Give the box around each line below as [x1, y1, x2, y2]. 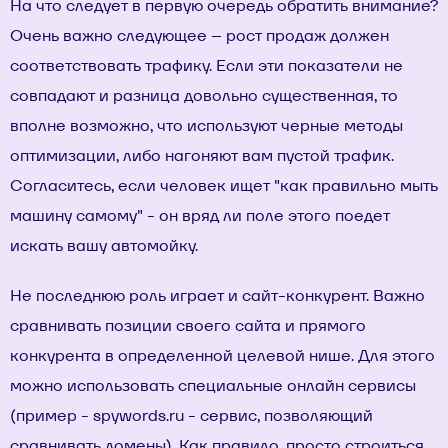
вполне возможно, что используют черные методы [10, 115, 403, 136]
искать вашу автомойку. [10, 235, 198, 256]
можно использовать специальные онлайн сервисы [10, 375, 416, 396]
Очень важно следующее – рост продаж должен [10, 25, 389, 46]
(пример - [10, 405, 93, 426]
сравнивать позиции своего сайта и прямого [10, 315, 366, 336]
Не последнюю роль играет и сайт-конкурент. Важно [10, 285, 425, 306]
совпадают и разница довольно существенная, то [10, 85, 398, 106]
